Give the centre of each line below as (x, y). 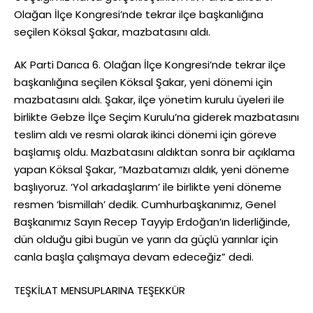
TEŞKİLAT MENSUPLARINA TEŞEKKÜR (100, 290)
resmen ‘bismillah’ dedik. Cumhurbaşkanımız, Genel (145, 204)
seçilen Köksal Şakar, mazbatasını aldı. (112, 31)
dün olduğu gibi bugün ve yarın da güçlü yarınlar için (146, 239)
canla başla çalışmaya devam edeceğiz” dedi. (134, 257)
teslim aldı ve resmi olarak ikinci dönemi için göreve (145, 134)
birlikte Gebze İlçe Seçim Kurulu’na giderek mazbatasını (156, 117)
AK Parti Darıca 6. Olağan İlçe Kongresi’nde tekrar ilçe (150, 65)
